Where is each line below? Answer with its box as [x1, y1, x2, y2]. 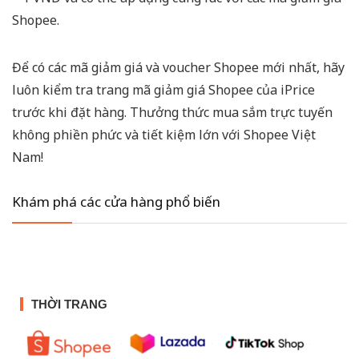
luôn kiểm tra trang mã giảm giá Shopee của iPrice [12, 81, 315, 99]
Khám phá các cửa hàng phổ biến [12, 192, 220, 212]
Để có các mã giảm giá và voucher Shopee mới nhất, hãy [12, 58, 345, 77]
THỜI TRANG [31, 297, 107, 312]
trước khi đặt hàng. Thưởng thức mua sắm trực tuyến [12, 103, 333, 122]
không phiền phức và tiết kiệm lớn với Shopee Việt [12, 126, 316, 144]
